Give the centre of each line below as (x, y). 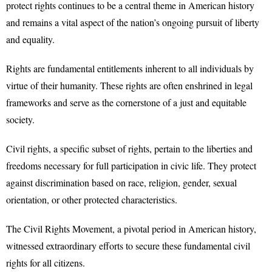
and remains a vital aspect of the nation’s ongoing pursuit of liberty (133, 22)
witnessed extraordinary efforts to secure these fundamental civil (128, 246)
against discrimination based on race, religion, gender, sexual (121, 182)
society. (20, 119)
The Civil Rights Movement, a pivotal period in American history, (131, 229)
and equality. (30, 39)
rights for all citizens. (46, 263)
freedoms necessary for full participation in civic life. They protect (131, 165)
